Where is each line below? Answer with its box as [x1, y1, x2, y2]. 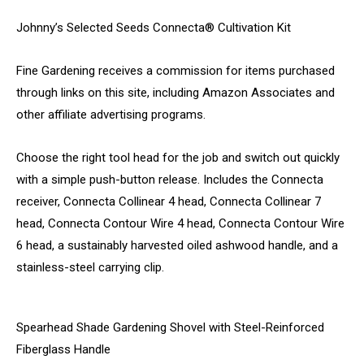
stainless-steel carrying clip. [16, 259, 164, 275]
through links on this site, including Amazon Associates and [16, 84, 335, 100]
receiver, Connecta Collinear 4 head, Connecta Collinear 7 [16, 193, 321, 209]
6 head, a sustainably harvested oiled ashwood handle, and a [16, 237, 338, 253]
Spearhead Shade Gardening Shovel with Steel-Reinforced [16, 319, 324, 335]
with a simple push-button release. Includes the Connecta [16, 171, 323, 187]
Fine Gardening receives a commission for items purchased [16, 63, 335, 78]
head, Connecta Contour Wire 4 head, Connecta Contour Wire [16, 215, 344, 231]
